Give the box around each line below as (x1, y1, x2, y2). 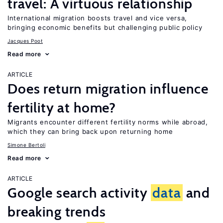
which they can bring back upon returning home (7, 127, 173, 135)
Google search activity (7, 184, 151, 201)
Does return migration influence (7, 80, 209, 97)
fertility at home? (7, 99, 116, 116)
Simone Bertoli (7, 142, 45, 148)
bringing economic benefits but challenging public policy (7, 23, 203, 31)
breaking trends (7, 203, 106, 220)
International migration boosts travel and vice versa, (7, 14, 188, 22)
